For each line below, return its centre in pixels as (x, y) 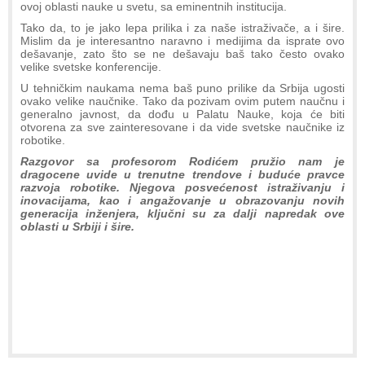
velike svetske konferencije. (91, 67)
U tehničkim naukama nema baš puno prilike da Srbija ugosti (182, 88)
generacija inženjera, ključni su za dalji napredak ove (182, 214)
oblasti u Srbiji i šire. (77, 227)
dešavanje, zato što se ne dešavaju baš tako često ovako (182, 54)
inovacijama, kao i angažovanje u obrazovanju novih (182, 201)
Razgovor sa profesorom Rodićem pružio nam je (182, 162)
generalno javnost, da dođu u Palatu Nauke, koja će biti (182, 114)
